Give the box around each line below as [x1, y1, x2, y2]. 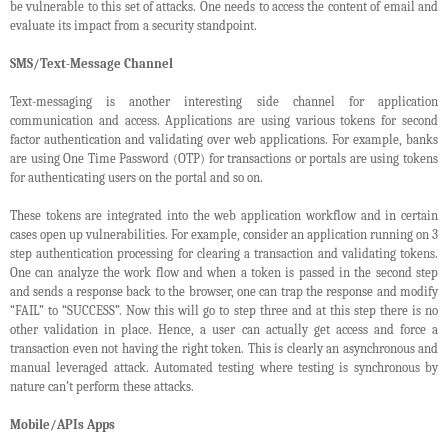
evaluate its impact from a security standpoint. [10, 18, 257, 34]
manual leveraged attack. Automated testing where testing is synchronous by [10, 360, 438, 376]
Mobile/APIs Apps [10, 417, 115, 433]
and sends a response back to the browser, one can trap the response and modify [10, 284, 438, 300]
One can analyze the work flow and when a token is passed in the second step [10, 265, 438, 281]
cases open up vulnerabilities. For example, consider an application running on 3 [10, 227, 438, 243]
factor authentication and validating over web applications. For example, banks [10, 132, 438, 148]
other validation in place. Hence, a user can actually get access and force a [10, 322, 438, 338]
